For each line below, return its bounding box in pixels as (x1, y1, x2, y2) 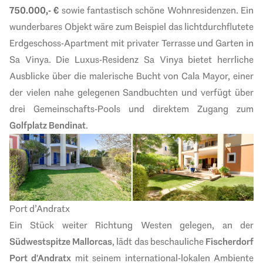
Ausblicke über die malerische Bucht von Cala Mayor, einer (9, 70, 254, 83)
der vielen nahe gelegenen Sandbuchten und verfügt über (9, 86, 254, 99)
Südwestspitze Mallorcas (9, 235, 113, 248)
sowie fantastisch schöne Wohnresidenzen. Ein (59, 4, 254, 17)
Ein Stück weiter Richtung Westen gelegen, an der (9, 218, 254, 231)
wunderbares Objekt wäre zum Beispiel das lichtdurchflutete (9, 21, 254, 33)
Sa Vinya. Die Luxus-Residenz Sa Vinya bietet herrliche (9, 53, 254, 66)
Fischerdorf (205, 235, 254, 248)
